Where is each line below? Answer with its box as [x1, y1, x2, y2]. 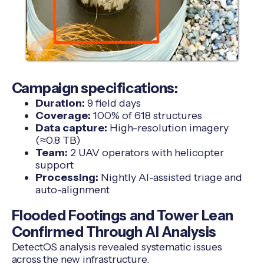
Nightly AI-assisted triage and [98, 171, 242, 184]
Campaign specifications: [11, 80, 178, 97]
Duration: [35, 97, 85, 110]
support [35, 159, 74, 171]
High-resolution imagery [107, 121, 229, 134]
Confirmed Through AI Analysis [11, 223, 216, 241]
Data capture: [35, 121, 107, 134]
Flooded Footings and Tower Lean [11, 207, 233, 225]
